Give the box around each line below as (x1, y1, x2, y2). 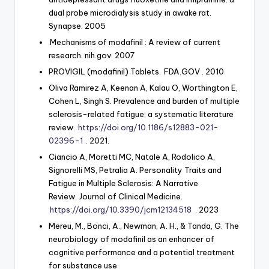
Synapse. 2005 (49, 20, 106, 31)
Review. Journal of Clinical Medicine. (49, 192, 183, 202)
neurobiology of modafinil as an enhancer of (49, 234, 214, 244)
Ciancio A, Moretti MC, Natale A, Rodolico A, (49, 152, 215, 162)
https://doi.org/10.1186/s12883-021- (78, 122, 219, 133)
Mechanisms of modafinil (50, 37, 144, 47)
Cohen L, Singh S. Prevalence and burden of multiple (49, 96, 240, 106)
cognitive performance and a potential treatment (49, 247, 235, 258)
